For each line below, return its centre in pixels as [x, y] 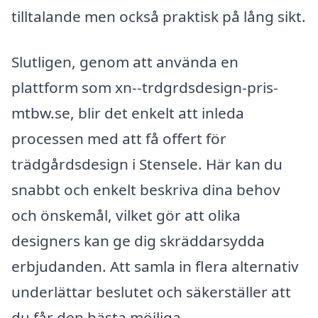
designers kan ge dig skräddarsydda [138, 241]
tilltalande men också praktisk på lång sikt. [159, 17]
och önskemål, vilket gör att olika [126, 215]
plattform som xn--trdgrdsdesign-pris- [145, 88]
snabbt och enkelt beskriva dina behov [146, 190]
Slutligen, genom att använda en [125, 62]
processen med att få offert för [119, 139]
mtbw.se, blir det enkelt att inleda [128, 113]
